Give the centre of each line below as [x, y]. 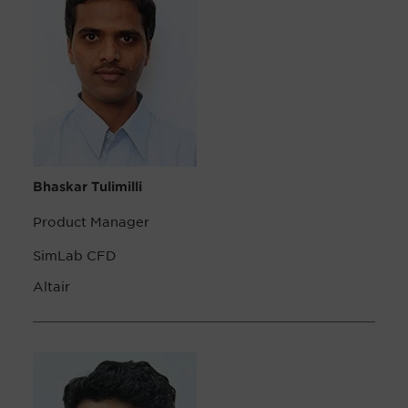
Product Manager [91, 222]
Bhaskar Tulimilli [87, 187]
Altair [51, 286]
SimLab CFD [75, 255]
